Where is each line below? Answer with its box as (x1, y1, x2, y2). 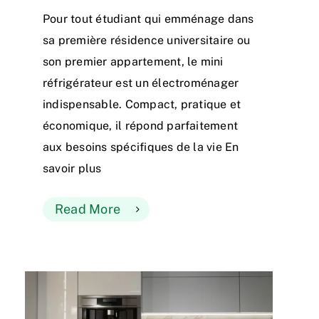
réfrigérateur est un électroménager (43, 76, 239, 90)
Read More (55, 202, 121, 217)
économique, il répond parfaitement (43, 119, 239, 133)
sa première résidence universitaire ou (43, 33, 251, 48)
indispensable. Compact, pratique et (43, 98, 241, 112)
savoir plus (43, 162, 102, 176)
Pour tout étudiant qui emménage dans (43, 12, 254, 26)
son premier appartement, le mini (43, 55, 224, 69)
